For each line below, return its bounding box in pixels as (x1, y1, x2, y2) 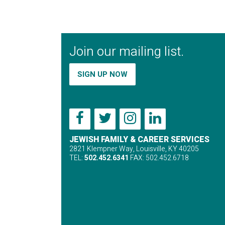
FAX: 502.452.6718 (129, 152, 189, 163)
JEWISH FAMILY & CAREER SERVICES (69, 133, 209, 146)
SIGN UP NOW (77, 68, 128, 80)
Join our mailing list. (69, 42, 184, 61)
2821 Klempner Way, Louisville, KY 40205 (69, 143, 199, 154)
